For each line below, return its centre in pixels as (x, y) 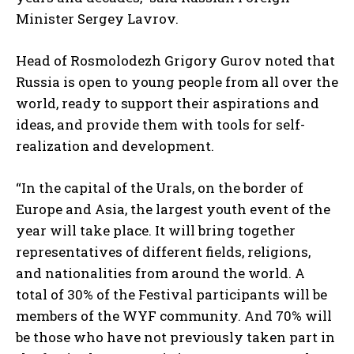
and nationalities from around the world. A (160, 273)
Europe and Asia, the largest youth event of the (173, 209)
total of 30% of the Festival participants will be (171, 294)
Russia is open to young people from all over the (177, 81)
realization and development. (115, 145)
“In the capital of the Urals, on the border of (160, 187)
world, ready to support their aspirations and (168, 103)
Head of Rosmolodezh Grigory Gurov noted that (175, 60)
